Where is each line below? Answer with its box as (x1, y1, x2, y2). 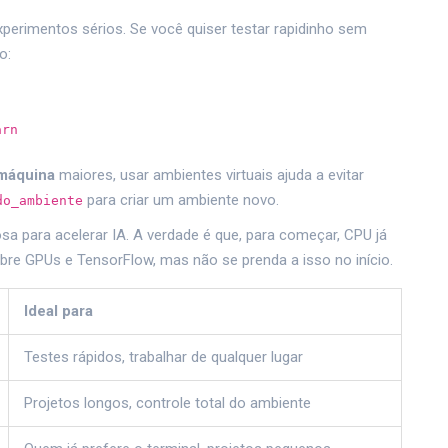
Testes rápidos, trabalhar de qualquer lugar (24, 348, 303, 367)
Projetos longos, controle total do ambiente (24, 394, 311, 413)
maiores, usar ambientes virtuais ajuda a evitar (55, 166, 364, 185)
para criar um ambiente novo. (83, 191, 279, 210)
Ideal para (24, 302, 93, 321)
